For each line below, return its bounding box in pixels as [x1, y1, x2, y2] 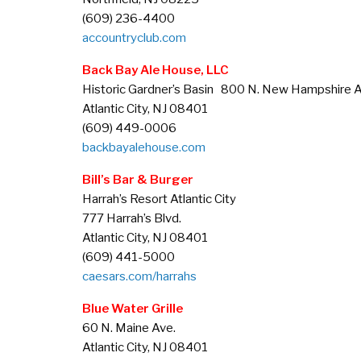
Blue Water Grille [82, 301, 183, 317]
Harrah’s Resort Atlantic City [82, 191, 236, 207]
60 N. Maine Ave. [82, 320, 176, 336]
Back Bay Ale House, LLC [82, 62, 229, 78]
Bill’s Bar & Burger [82, 172, 193, 188]
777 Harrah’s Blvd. [82, 210, 181, 226]
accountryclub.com [82, 30, 186, 46]
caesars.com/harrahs [82, 268, 197, 284]
